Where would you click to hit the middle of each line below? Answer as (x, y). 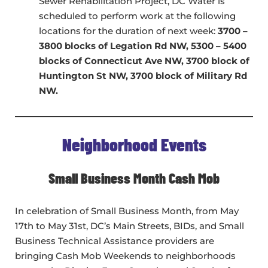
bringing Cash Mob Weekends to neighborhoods (125, 256)
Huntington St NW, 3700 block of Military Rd (143, 76)
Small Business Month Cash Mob (134, 178)
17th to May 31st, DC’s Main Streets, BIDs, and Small (130, 226)
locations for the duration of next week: (128, 31)
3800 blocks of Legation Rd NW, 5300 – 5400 (143, 46)
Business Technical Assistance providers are (115, 241)
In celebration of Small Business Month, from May (127, 211)
